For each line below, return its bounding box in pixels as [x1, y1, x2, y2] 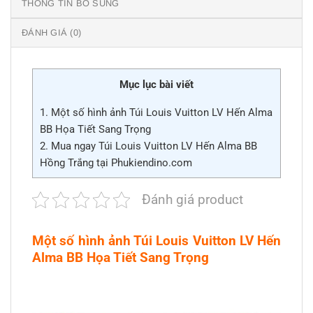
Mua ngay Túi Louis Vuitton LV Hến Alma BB [48, 139, 257, 152]
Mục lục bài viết [119, 78, 194, 92]
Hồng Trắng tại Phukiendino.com [40, 156, 192, 169]
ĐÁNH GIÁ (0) [22, 27, 82, 38]
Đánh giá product [142, 191, 243, 208]
